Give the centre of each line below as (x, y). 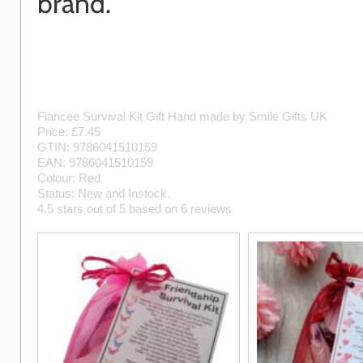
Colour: (58, 179)
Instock (147, 194)
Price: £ (58, 132)
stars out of (86, 209)
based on (153, 209)
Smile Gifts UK (288, 117)
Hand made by (208, 117)
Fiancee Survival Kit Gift (102, 117)
